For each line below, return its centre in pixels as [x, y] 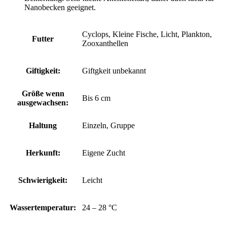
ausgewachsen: [43, 103]
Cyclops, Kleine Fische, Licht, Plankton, [147, 34]
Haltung [43, 126]
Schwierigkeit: [43, 180]
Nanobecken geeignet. [60, 8]
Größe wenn [43, 94]
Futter [43, 39]
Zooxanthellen [105, 44]
